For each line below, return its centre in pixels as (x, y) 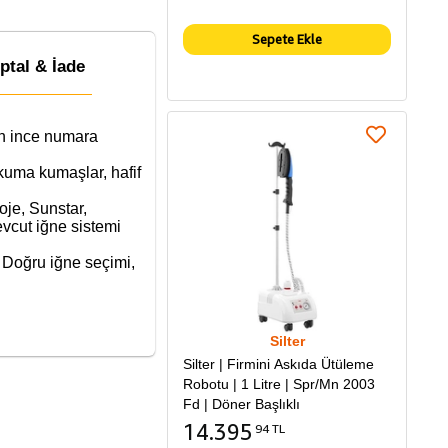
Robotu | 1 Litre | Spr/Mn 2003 (279, 384)
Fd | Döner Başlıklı (241, 404)
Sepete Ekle (287, 39)
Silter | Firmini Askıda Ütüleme (278, 364)
